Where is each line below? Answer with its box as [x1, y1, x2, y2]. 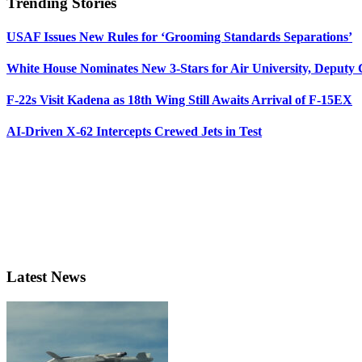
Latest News [6, 268, 86, 286]
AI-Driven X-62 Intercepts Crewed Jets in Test [6, 124, 262, 139]
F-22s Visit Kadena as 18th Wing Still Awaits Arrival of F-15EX [6, 93, 352, 107]
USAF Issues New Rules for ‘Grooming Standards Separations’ [6, 29, 352, 44]
